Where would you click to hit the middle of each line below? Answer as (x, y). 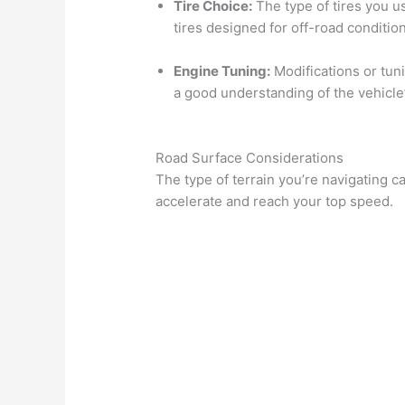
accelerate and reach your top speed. (275, 201)
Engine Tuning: (222, 71)
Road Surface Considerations (250, 157)
